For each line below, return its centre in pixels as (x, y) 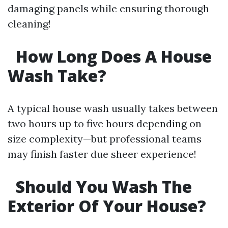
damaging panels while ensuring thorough (108, 8)
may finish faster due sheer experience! (102, 154)
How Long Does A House (112, 56)
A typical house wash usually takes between (113, 108)
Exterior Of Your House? (107, 206)
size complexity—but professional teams (105, 139)
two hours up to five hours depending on (105, 123)
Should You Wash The (102, 187)
